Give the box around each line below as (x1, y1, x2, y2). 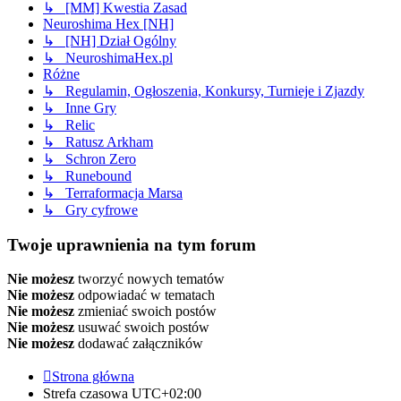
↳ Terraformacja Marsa (43, 185, 183, 201)
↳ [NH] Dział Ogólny (43, 33, 176, 49)
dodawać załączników (74, 336, 203, 352)
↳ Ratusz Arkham (43, 134, 153, 150)
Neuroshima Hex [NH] (43, 16, 174, 32)
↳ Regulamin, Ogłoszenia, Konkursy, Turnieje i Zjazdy (43, 83, 364, 99)
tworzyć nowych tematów (74, 271, 225, 287)
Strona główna (52, 369, 134, 385)
